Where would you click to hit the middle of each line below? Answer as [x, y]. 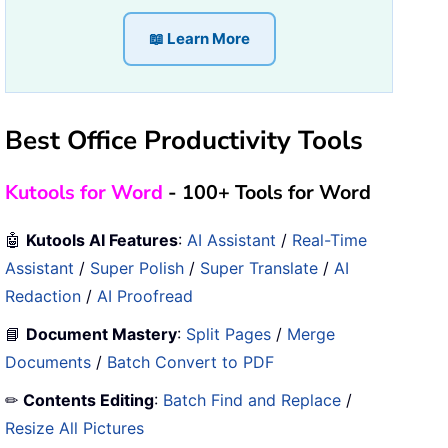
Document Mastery [101, 333]
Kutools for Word [84, 192]
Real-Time [329, 239]
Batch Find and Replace [252, 399]
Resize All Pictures [74, 427]
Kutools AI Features [102, 239]
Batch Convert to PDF [190, 361]
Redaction [43, 295]
